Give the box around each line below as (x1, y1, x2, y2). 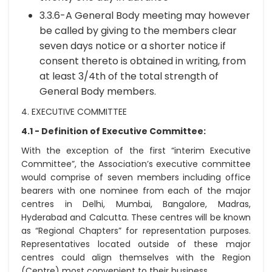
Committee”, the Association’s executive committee (21, 158, 251, 170)
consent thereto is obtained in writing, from (39, 54, 246, 68)
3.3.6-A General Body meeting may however (39, 8, 250, 22)
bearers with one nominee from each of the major (21, 185, 251, 197)
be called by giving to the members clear (39, 24, 237, 38)
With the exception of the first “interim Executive (21, 144, 251, 157)
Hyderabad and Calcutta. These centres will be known (21, 211, 251, 223)
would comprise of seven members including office (21, 171, 251, 183)
